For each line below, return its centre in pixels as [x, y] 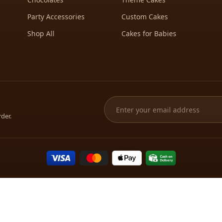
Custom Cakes [144, 17]
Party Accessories [56, 17]
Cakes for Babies [149, 33]
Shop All [41, 33]
